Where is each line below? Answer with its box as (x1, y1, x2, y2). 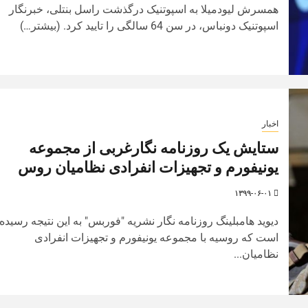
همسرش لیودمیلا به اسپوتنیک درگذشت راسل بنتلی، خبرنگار (8, 2, 278, 16)
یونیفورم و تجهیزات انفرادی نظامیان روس (17, 157, 278, 177)
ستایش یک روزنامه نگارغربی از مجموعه (28, 138, 278, 157)
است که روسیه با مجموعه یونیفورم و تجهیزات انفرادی (34, 230, 278, 244)
